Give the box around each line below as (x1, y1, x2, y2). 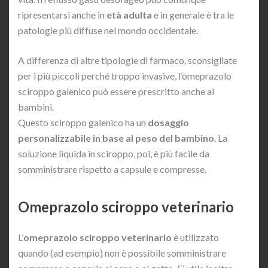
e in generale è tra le (152, 8, 234, 20)
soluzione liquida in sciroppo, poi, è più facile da (18, 147, 209, 159)
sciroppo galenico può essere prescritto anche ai (18, 85, 214, 97)
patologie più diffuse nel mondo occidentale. (18, 24, 198, 36)
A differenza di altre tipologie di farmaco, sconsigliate (18, 54, 237, 66)
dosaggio (148, 116, 189, 128)
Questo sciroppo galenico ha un (18, 116, 148, 128)
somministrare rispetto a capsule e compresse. (18, 163, 206, 175)
